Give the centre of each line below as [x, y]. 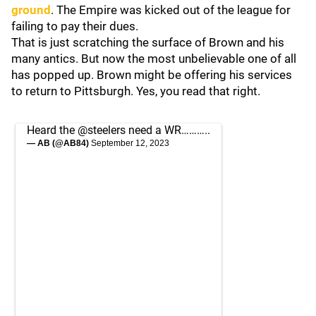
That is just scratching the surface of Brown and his [148, 42]
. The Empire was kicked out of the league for [171, 10]
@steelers [102, 130]
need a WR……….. [168, 130]
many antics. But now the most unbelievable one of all [154, 59]
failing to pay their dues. [76, 26]
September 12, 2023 [130, 143]
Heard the [52, 130]
